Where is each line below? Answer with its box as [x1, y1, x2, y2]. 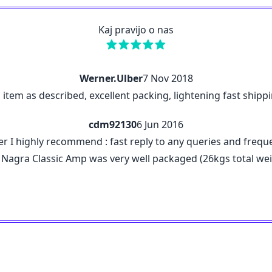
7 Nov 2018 [142, 71, 193, 85]
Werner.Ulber [79, 71, 143, 85]
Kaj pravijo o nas [98, 22, 174, 36]
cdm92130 [89, 117, 137, 131]
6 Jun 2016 [137, 117, 183, 131]
